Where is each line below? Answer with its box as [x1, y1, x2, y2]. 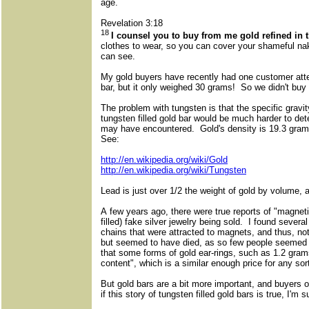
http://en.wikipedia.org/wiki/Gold [101, 154, 228, 166]
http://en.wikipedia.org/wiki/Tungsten [101, 165, 246, 176]
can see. [101, 51, 135, 62]
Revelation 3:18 [101, 17, 163, 28]
